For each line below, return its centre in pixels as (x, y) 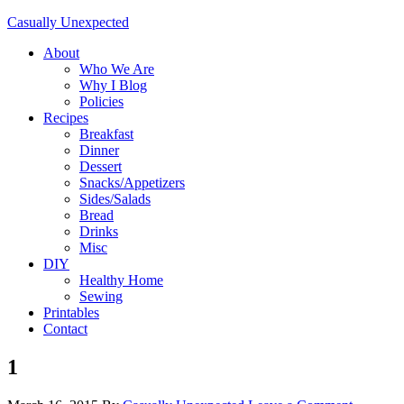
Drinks (99, 231)
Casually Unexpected (68, 22)
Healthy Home (121, 280)
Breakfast (106, 134)
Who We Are (117, 69)
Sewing (101, 296)
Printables (71, 312)
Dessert (101, 166)
